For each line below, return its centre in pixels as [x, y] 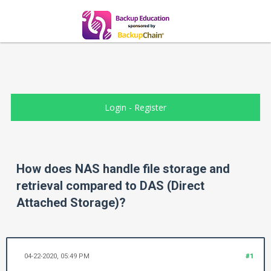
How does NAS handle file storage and [123, 169]
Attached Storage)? [71, 203]
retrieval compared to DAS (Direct [110, 186]
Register [150, 107]
